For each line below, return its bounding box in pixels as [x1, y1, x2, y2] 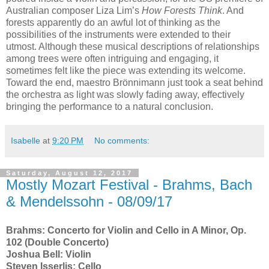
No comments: [94, 135, 150, 145]
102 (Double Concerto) [6, 237, 111, 247]
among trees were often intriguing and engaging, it [6, 53, 219, 64]
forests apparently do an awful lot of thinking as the [6, 17, 220, 28]
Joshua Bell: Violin [6, 249, 94, 259]
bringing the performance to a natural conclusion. [6, 101, 213, 112]
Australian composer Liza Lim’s [6, 5, 142, 16]
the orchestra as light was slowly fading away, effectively [6, 89, 244, 100]
